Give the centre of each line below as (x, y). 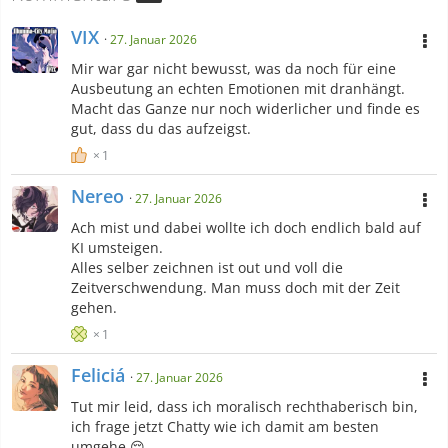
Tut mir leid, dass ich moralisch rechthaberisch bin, (244, 407)
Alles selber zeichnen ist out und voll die (207, 268)
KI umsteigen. (117, 248)
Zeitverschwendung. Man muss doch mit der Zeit (235, 288)
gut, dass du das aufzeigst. (161, 129)
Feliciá (98, 375)
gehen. (94, 308)
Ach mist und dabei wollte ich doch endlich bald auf (246, 228)
